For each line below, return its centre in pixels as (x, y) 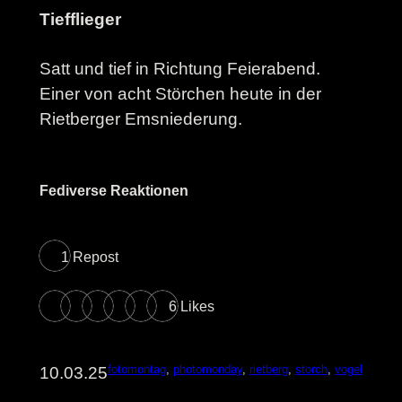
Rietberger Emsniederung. (140, 118)
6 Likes (191, 307)
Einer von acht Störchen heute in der (180, 93)
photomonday (207, 370)
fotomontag (136, 370)
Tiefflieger (80, 19)
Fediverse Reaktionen (114, 190)
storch (311, 370)
